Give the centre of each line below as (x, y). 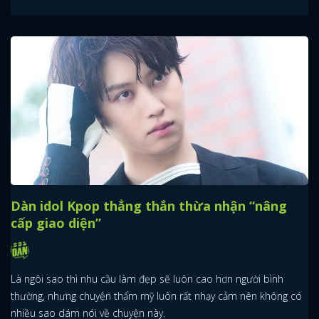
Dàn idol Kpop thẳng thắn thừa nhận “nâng (149, 205)
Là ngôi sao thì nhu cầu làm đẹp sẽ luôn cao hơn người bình (147, 279)
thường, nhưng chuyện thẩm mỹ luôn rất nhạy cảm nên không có (156, 296)
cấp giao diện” (56, 223)
